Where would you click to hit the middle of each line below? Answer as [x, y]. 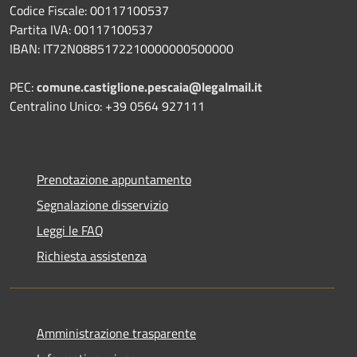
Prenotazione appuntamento [114, 179]
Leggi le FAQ [70, 230]
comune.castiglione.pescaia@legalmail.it [149, 86]
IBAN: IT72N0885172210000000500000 [122, 48]
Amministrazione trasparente [116, 333]
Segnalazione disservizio [102, 204]
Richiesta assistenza [92, 255]
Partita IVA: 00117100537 [81, 29]
